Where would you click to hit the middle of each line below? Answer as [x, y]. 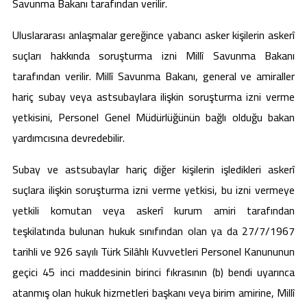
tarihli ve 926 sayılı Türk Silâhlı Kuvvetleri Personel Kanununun [153, 251]
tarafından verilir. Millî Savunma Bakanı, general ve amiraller [153, 76]
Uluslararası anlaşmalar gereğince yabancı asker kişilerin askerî [153, 35]
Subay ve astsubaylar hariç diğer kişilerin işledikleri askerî [153, 169]
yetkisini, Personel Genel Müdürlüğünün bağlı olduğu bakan [153, 117]
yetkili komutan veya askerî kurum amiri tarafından [153, 210]
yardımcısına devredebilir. [69, 138]
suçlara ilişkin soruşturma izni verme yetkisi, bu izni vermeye [153, 190]
